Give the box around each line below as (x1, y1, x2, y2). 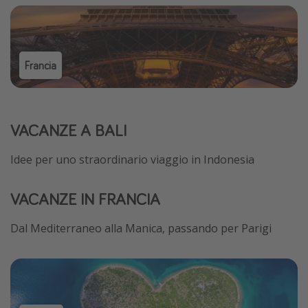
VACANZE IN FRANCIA (10, 188, 160, 210)
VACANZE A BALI (10, 120, 126, 142)
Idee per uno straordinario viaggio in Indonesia (10, 152, 254, 168)
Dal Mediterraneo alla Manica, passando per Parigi (10, 221, 272, 236)
